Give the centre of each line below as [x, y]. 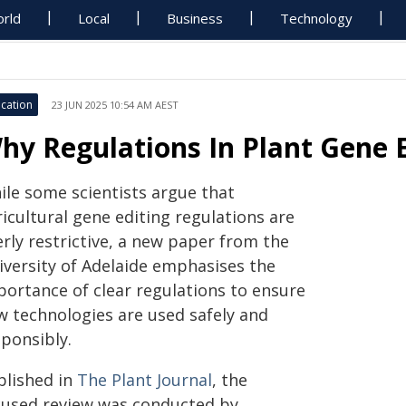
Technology [317, 18]
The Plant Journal [145, 380]
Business [195, 18]
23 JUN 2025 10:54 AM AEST [115, 105]
